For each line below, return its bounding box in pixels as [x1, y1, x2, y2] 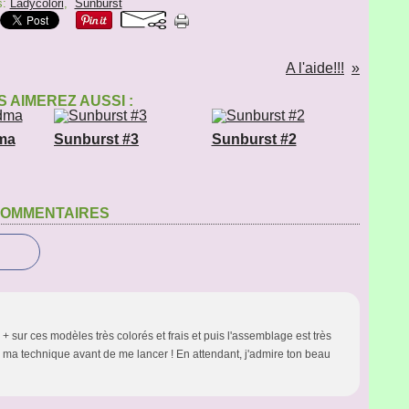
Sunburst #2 [211, 131, 297, 147]
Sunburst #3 [54, 131, 139, 147]
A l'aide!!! [286, 60, 344, 76]
